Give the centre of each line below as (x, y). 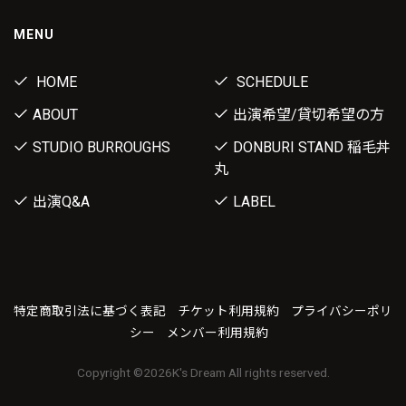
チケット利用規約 (228, 310)
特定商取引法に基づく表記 (90, 310)
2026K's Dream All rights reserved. (236, 372)
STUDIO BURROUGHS (101, 147)
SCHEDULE (271, 82)
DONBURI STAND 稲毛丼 (312, 147)
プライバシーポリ (342, 310)
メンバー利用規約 (217, 332)
